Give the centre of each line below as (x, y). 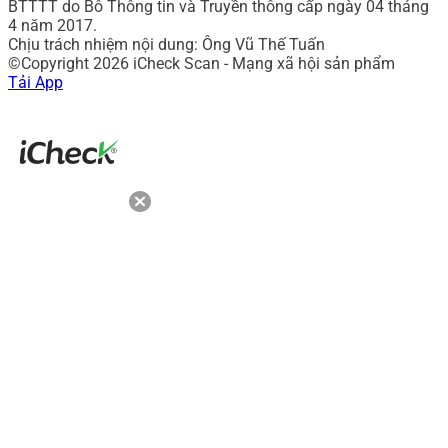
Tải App (35, 82)
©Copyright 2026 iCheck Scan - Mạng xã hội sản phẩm (201, 63)
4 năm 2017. (52, 25)
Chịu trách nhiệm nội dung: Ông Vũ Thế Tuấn (166, 44)
